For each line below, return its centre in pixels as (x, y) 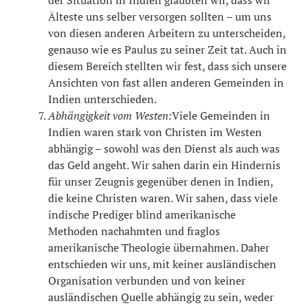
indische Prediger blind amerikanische (142, 214)
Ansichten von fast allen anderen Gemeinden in (166, 82)
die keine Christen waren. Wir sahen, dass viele (163, 198)
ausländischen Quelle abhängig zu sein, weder (161, 297)
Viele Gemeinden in (221, 115)
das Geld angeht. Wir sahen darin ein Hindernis (164, 165)
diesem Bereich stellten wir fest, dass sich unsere (167, 66)
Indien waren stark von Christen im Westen (155, 132)
